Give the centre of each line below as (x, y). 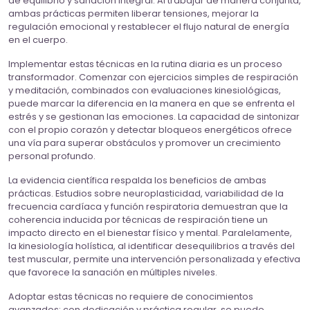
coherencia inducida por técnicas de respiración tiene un (138, 220)
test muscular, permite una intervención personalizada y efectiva (154, 259)
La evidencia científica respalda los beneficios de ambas (137, 181)
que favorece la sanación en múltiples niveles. (113, 273)
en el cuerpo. (38, 40)
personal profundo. (52, 156)
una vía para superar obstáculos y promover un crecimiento (145, 143)
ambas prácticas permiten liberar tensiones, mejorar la (134, 14)
